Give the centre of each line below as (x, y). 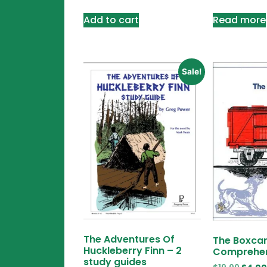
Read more (239, 20)
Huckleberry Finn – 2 (133, 250)
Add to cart (111, 20)
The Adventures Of (129, 239)
